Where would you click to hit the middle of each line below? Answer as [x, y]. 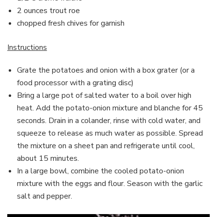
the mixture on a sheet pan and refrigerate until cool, [106, 146]
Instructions [27, 47]
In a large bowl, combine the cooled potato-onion [101, 171]
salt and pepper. [45, 196]
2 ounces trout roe [48, 10]
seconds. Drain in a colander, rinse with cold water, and [109, 120]
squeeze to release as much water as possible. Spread [110, 133]
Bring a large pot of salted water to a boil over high [104, 95]
